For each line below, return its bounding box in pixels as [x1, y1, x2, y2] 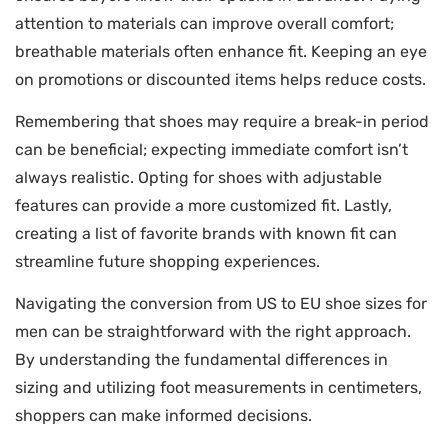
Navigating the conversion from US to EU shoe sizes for [15, 294, 427, 314]
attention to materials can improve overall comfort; [15, 13, 394, 33]
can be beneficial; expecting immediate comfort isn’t [15, 140, 408, 160]
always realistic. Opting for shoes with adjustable [15, 168, 382, 188]
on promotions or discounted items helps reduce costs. [15, 69, 426, 89]
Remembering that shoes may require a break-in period [15, 112, 429, 132]
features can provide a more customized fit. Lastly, [15, 196, 392, 216]
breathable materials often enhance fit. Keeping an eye [15, 41, 427, 61]
